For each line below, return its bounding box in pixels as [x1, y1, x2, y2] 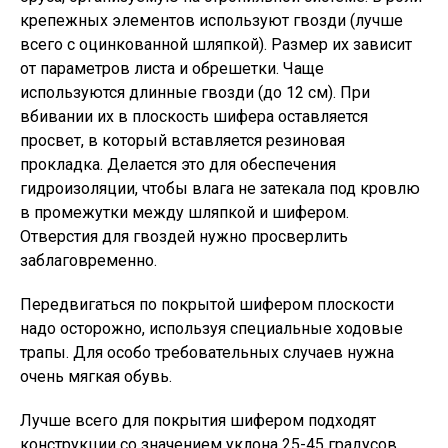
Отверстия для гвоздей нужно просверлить [20, 227, 348, 246]
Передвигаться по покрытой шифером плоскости [20, 295, 394, 314]
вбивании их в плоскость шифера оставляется [20, 107, 368, 126]
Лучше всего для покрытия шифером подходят [20, 411, 376, 430]
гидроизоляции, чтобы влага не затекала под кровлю [20, 179, 420, 198]
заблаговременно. [20, 251, 157, 270]
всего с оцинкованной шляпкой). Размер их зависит [20, 35, 412, 54]
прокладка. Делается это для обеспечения [20, 155, 336, 174]
